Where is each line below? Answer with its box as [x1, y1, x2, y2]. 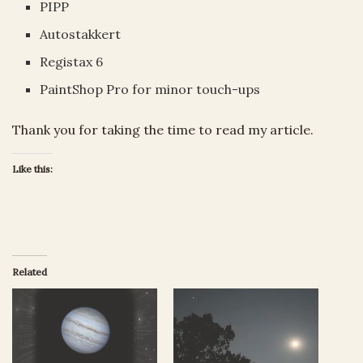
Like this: [12, 162, 53, 175]
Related [12, 265, 47, 278]
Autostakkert [40, 25, 122, 42]
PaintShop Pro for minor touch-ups [40, 80, 261, 97]
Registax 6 [40, 53, 104, 70]
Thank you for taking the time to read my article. [12, 121, 314, 138]
